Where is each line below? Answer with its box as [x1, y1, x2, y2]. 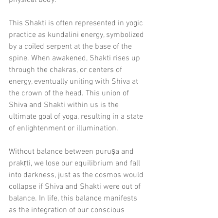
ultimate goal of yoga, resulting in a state [9, 112, 145, 122]
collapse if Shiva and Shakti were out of [9, 182, 143, 192]
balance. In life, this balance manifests [9, 194, 139, 204]
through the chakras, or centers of [9, 65, 124, 75]
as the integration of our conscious [9, 205, 127, 216]
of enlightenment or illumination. [9, 124, 118, 134]
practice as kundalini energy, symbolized [9, 30, 146, 40]
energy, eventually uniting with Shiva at [9, 77, 140, 87]
